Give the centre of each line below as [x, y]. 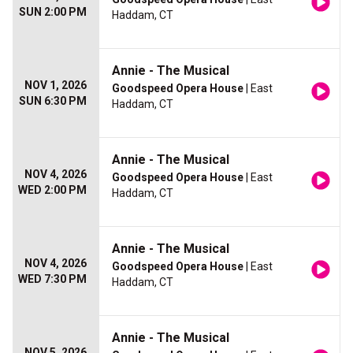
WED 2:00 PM [52, 190]
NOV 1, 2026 [56, 85]
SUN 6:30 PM [53, 101]
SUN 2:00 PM [53, 12]
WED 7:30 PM [52, 279]
